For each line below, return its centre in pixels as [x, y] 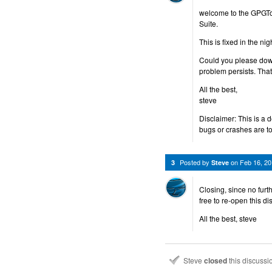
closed [216, 260]
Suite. [209, 23]
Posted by [195, 162]
